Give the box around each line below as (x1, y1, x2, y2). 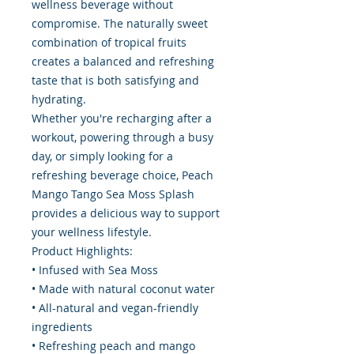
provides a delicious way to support (32, 205, 220, 221)
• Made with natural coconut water (32, 281, 215, 297)
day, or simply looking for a (32, 149, 173, 164)
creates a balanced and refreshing (32, 54, 214, 70)
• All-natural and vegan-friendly (32, 300, 198, 316)
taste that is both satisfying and (32, 73, 199, 88)
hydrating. (32, 92, 86, 107)
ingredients (32, 319, 92, 335)
